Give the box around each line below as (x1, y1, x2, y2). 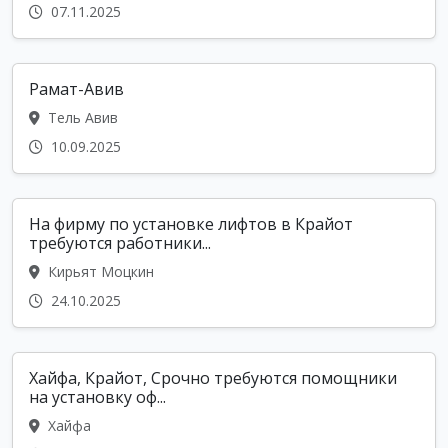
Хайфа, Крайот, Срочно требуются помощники (29, 367, 397, 390)
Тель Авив (44, 108, 118, 128)
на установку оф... (29, 386, 166, 409)
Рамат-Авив (29, 78, 124, 101)
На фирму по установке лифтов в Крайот (29, 213, 353, 236)
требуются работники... (29, 232, 211, 255)
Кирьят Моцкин (44, 262, 154, 282)
